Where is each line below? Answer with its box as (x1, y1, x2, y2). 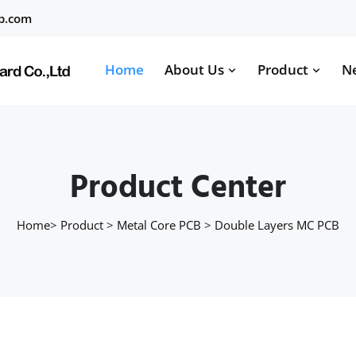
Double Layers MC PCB (215, 217, 339, 233)
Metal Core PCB (117, 217, 201, 233)
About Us (164, 60, 227, 79)
